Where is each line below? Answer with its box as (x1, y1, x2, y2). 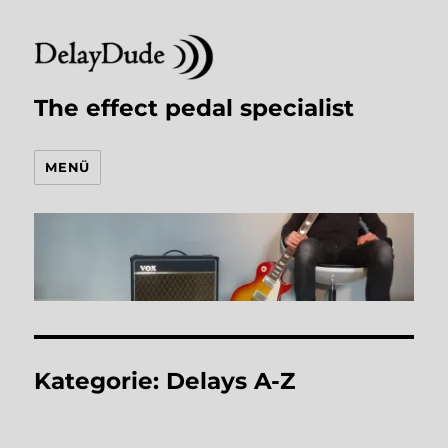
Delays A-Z (166, 366, 296, 395)
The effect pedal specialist (34, 93, 355, 122)
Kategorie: (34, 366, 167, 395)
